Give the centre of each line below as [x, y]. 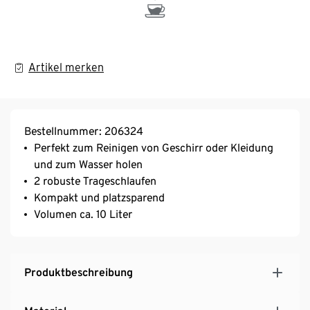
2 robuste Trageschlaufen [95, 181]
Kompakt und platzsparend [99, 197]
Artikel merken [66, 67]
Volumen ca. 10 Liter [83, 214]
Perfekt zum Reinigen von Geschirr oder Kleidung [154, 147]
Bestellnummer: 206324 [84, 131]
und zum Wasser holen [88, 164]
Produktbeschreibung [79, 272]
